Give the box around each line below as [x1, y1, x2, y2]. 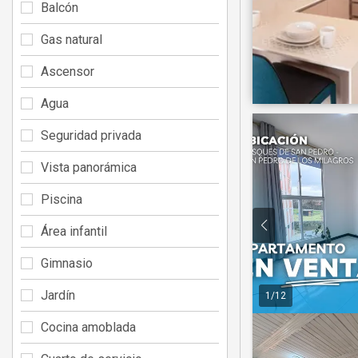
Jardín [41, 287, 75, 303]
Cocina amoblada [41, 319, 136, 335]
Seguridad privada [41, 127, 141, 143]
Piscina [41, 191, 82, 207]
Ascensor [41, 63, 94, 79]
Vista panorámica [41, 159, 137, 175]
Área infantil [41, 223, 107, 239]
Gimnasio [41, 255, 93, 271]
